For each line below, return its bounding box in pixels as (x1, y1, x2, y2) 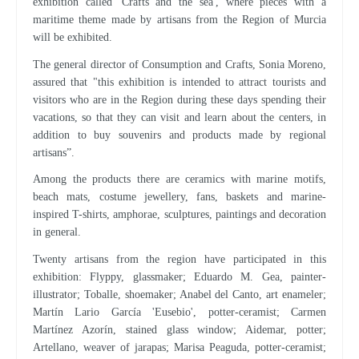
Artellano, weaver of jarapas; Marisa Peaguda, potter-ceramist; (33, 341, 326, 354)
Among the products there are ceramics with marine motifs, (33, 173, 326, 186)
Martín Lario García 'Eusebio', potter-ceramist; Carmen (33, 306, 326, 319)
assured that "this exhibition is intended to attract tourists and (33, 75, 326, 88)
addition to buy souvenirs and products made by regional (33, 128, 326, 141)
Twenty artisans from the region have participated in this (33, 253, 326, 266)
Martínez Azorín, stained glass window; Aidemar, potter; (33, 324, 326, 337)
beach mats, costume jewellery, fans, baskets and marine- (33, 191, 326, 204)
